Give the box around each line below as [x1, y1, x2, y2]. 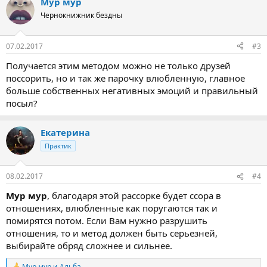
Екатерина [41, 126, 90, 138]
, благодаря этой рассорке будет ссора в [47, 190, 221, 201]
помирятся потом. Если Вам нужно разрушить [6, 215, 207, 226]
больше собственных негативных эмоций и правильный [6, 84, 258, 97]
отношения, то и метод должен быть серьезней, [6, 227, 218, 239]
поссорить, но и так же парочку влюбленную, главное [6, 72, 245, 84]
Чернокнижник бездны [41, 10, 122, 20]
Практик [45, 141, 72, 150]
